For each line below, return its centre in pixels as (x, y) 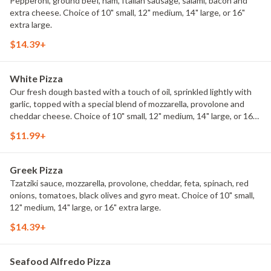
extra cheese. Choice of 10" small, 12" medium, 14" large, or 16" (127, 12)
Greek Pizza (36, 170)
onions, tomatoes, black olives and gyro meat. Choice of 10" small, (132, 195)
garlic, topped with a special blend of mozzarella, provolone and (127, 104)
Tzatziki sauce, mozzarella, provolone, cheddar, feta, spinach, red (129, 183)
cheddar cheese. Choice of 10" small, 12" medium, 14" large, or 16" (133, 116)
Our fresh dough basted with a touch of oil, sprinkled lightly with (131, 92)
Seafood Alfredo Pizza (60, 261)
